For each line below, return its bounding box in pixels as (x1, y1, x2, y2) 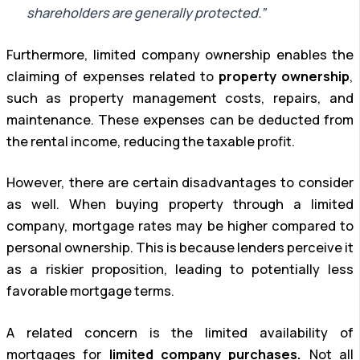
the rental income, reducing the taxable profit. (6, 132, 295, 150)
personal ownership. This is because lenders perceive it (6, 239, 354, 257)
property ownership (219, 67, 350, 85)
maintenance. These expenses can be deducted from (6, 110, 354, 129)
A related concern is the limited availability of (6, 324, 354, 342)
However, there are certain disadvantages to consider (6, 174, 354, 192)
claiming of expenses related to (6, 67, 219, 85)
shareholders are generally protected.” (26, 4, 266, 22)
